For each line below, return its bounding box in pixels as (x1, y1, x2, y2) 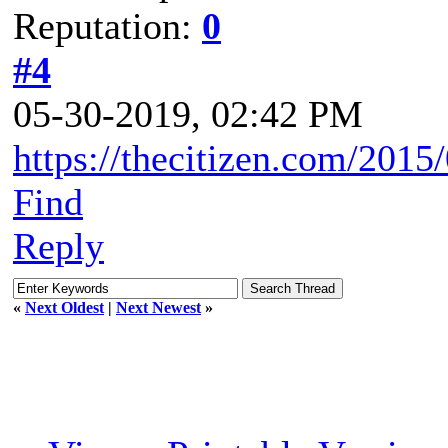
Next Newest (116, 298, 201, 316)
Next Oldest (25, 298, 104, 316)
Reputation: (13, 4, 202, 47)
